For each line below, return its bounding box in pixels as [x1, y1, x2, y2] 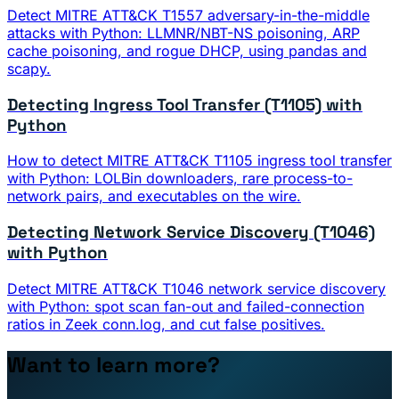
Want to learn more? [7, 350, 220, 379]
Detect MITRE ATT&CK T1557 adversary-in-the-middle [7, 5, 370, 24]
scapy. [7, 59, 51, 77]
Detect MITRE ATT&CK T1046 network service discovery [7, 279, 386, 297]
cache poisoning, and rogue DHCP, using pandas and [7, 41, 367, 60]
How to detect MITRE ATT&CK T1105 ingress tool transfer [7, 151, 392, 170]
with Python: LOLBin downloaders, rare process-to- [7, 169, 353, 188]
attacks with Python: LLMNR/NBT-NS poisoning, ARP [7, 23, 360, 42]
